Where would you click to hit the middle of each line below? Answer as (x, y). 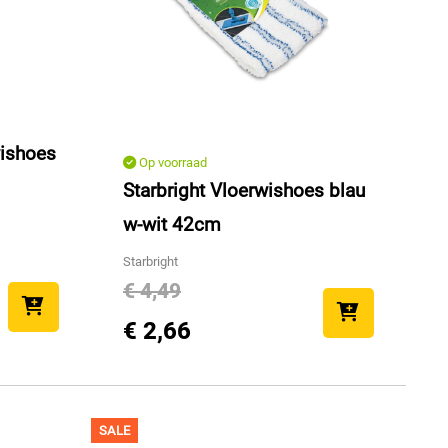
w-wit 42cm (172, 225)
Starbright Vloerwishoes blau (244, 191)
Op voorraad (171, 163)
